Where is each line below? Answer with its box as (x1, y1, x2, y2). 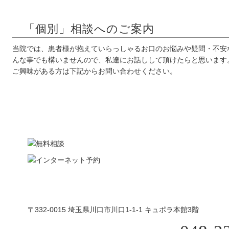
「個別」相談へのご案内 (24, 21, 154, 36)
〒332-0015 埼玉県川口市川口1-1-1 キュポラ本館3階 (28, 205, 199, 214)
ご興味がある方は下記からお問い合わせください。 (12, 67, 177, 75)
